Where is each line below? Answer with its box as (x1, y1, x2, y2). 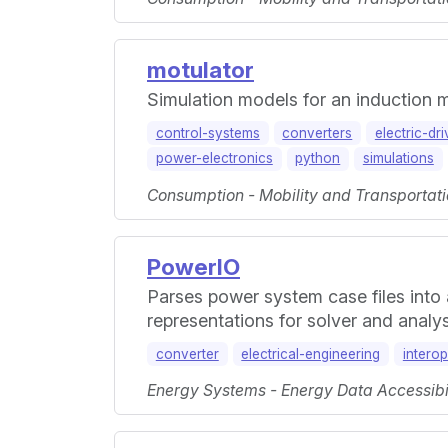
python (295, 150, 341, 167)
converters (282, 124, 353, 141)
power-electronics (155, 150, 273, 167)
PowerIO (147, 252, 240, 280)
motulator (147, 55, 254, 83)
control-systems (155, 124, 260, 141)
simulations (362, 150, 434, 167)
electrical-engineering (241, 345, 381, 362)
